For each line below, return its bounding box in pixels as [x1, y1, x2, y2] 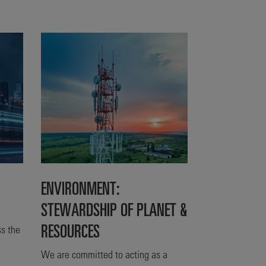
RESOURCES [40, 218, 100, 241]
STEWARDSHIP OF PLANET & [40, 197, 187, 220]
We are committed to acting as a [40, 247, 167, 261]
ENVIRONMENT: [40, 176, 120, 198]
